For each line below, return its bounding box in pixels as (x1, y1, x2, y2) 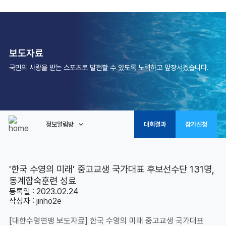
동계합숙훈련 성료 (9, 175, 76, 187)
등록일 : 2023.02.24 (9, 187, 78, 196)
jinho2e (36, 196, 62, 206)
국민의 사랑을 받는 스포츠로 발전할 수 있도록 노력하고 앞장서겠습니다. (9, 63, 209, 72)
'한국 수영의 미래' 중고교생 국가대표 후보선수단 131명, (9, 163, 214, 175)
